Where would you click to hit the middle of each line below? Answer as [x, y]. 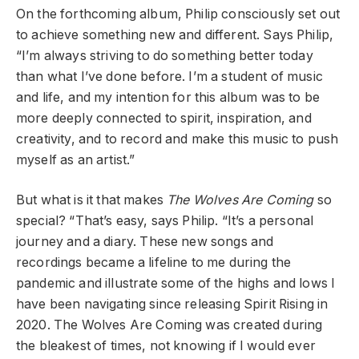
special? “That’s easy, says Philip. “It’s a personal [165, 221]
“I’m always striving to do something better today [165, 55]
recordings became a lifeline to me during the [154, 263]
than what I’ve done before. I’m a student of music [169, 76]
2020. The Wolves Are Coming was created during [169, 325]
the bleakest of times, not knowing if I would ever [166, 346]
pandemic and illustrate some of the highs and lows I [176, 284]
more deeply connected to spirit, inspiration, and [164, 118]
